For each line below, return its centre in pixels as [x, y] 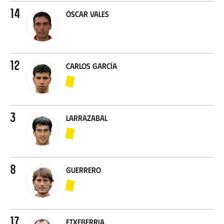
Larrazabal [87, 117]
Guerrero [83, 169]
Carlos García [91, 65]
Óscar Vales [87, 13]
